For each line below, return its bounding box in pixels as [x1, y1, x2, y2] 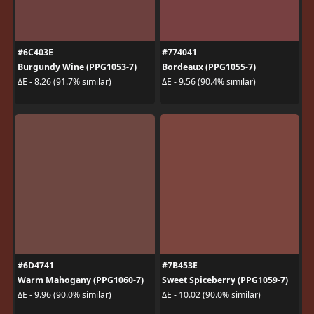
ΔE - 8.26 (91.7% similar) [17, 76, 111, 88]
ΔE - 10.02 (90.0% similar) [162, 289, 261, 301]
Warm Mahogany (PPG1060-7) [17, 273, 144, 286]
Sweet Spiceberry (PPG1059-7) [162, 273, 288, 286]
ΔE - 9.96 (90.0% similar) [17, 289, 111, 301]
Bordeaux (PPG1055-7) [162, 60, 256, 73]
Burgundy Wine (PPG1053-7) [17, 60, 137, 73]
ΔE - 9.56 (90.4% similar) [162, 76, 256, 88]
